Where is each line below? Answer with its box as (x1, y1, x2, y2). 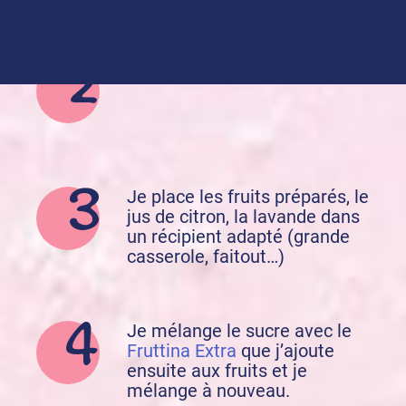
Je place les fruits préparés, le (127, 186, 369, 208)
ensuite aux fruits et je (127, 360, 307, 382)
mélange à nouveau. (127, 380, 290, 402)
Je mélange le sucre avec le (127, 320, 352, 343)
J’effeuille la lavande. (127, 59, 297, 82)
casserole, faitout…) (127, 246, 285, 268)
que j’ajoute (237, 340, 334, 362)
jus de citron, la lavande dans (127, 206, 360, 228)
